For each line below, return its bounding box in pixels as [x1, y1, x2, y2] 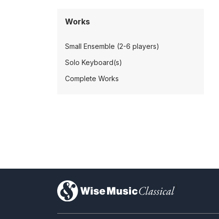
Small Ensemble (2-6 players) [65, 42, 159, 50]
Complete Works [65, 74, 119, 83]
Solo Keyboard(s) [65, 58, 122, 66]
